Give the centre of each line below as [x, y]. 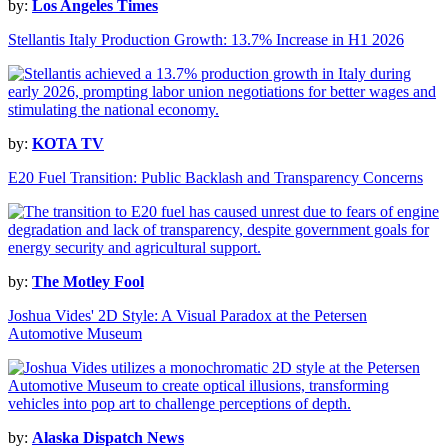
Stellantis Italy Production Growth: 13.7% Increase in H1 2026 [206, 40]
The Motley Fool [88, 282]
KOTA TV [68, 144]
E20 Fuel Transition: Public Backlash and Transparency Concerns [215, 178]
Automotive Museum [75, 334]
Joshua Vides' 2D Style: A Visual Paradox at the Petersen [187, 316]
